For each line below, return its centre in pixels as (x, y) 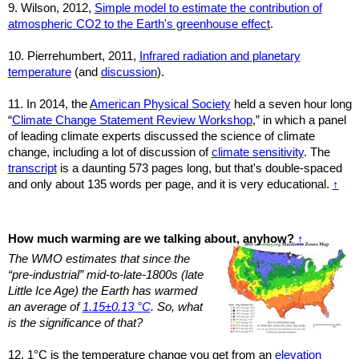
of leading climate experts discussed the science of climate (161, 136)
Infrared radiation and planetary (220, 56)
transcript (32, 168)
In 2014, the (56, 104)
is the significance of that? (75, 323)
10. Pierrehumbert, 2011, (73, 56)
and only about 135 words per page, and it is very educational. (170, 184)
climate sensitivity (257, 152)
